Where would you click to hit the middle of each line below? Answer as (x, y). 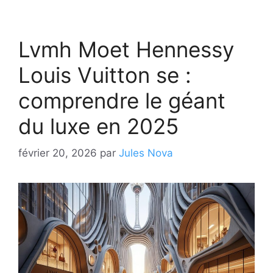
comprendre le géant (122, 100)
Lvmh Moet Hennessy (126, 49)
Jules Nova (146, 153)
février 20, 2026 (58, 153)
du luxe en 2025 (98, 126)
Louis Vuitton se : (105, 75)
